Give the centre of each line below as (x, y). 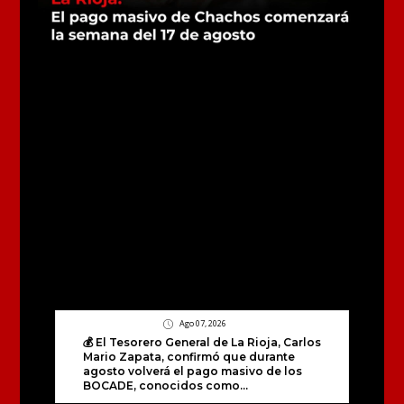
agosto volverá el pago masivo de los (192, 372)
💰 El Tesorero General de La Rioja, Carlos (202, 343)
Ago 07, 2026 (202, 324)
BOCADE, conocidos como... (165, 386)
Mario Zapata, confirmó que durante (188, 357)
